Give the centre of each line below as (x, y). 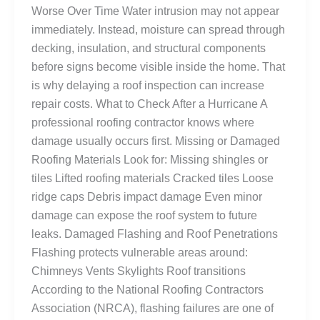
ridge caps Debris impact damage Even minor (147, 196)
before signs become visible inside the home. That (158, 66)
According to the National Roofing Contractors (147, 289)
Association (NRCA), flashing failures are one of (152, 308)
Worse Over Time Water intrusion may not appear (155, 11)
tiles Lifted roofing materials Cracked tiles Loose (152, 178)
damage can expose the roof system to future (144, 215)
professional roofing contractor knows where (143, 122)
